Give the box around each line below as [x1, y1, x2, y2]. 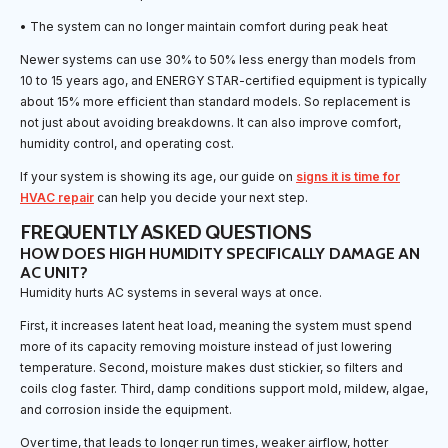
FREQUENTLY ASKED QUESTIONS [20, 220, 312, 245]
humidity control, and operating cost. [20, 136, 234, 152]
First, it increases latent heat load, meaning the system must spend [20, 318, 412, 334]
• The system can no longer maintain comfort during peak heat [20, 19, 388, 35]
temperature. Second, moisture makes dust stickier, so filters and [20, 360, 403, 376]
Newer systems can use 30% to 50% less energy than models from [20, 52, 416, 68]
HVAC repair [20, 190, 94, 206]
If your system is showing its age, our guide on [20, 169, 296, 185]
